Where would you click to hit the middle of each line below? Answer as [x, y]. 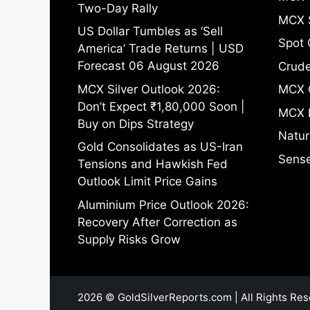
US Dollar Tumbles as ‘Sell [150, 31]
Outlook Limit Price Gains [147, 182]
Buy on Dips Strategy [136, 124]
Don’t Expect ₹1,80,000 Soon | [161, 106]
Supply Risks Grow [129, 239]
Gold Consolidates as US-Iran [160, 147]
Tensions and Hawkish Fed [153, 164]
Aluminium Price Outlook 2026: [163, 204]
